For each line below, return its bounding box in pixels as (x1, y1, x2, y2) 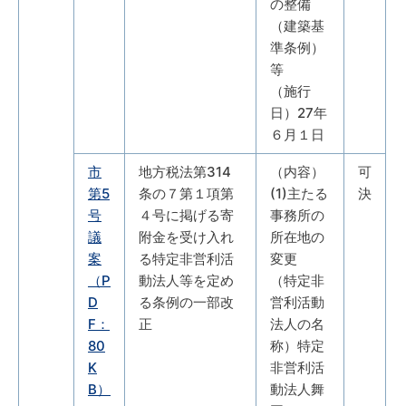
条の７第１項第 (139, 184, 234, 202)
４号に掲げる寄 (139, 206, 234, 224)
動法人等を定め (139, 271, 234, 289)
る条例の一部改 (139, 293, 234, 311)
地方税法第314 (139, 162, 231, 180)
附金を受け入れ (139, 227, 234, 246)
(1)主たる (270, 184, 328, 202)
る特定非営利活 (139, 249, 234, 267)
